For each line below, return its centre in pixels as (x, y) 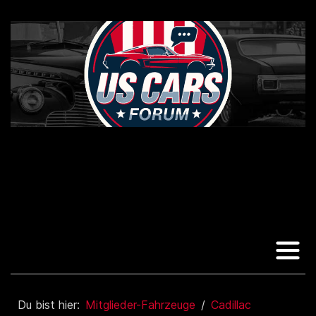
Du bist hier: (50, 305)
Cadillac (231, 305)
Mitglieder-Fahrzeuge (140, 305)
